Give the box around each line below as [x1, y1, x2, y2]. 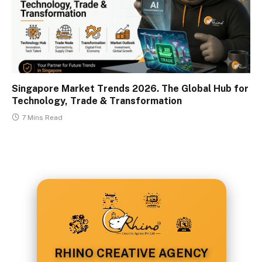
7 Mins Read [22, 113, 63, 122]
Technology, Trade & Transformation [12, 95, 182, 106]
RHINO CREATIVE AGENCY [54, 246, 208, 260]
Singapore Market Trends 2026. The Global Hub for [12, 82, 249, 94]
